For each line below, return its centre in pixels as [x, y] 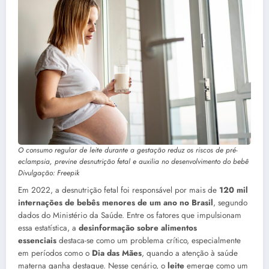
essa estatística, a [48, 228]
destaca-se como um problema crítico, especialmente [149, 240]
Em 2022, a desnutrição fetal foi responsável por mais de [119, 190]
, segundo [230, 202]
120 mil [234, 190]
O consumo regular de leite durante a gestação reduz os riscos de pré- [128, 150]
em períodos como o [55, 253]
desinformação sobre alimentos [138, 228]
